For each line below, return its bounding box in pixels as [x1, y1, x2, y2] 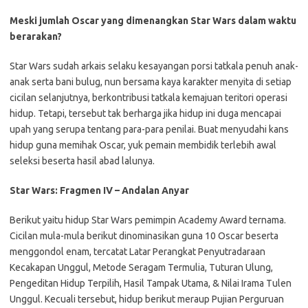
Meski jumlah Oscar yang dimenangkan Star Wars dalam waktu [10, 15, 296, 26]
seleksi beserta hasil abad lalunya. [10, 155, 155, 166]
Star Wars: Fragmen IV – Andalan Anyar [10, 185, 189, 196]
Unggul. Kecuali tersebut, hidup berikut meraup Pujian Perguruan [10, 294, 284, 305]
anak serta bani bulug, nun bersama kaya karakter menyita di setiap [10, 76, 291, 87]
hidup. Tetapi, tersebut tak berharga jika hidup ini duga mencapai [10, 108, 281, 119]
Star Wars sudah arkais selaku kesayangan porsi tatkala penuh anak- [10, 60, 298, 71]
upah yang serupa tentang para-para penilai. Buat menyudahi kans [10, 124, 289, 135]
